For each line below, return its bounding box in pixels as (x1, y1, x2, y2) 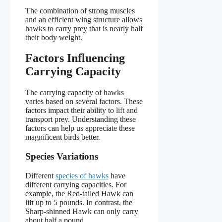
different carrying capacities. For (25, 180, 126, 189)
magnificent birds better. (25, 133, 100, 142)
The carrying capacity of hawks (25, 88, 124, 97)
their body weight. (25, 33, 82, 42)
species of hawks (55, 171, 109, 180)
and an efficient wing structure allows (25, 15, 142, 24)
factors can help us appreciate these (25, 124, 135, 133)
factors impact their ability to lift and (25, 106, 138, 115)
